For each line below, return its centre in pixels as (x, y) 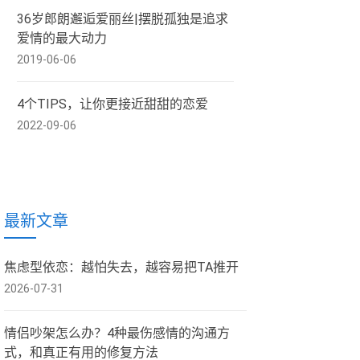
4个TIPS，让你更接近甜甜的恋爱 (112, 104)
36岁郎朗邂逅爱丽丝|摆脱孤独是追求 (123, 19)
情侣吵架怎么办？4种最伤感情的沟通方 (117, 333)
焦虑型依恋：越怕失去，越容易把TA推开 (121, 267)
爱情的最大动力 (62, 38)
